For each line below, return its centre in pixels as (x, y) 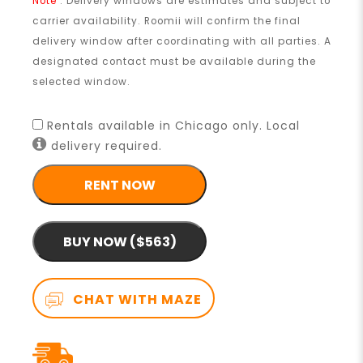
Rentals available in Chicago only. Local (172, 126)
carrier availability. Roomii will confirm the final (167, 21)
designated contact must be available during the (175, 62)
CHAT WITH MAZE (136, 300)
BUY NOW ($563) (120, 241)
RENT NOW (120, 185)
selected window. (82, 82)
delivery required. (111, 146)
